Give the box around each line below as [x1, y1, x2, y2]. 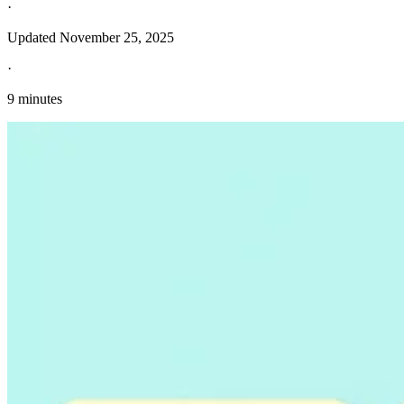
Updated [7, 30, 60, 46]
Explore [7, 179, 52, 196]
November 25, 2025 [60, 30, 174, 46]
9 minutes [7, 91, 62, 107]
